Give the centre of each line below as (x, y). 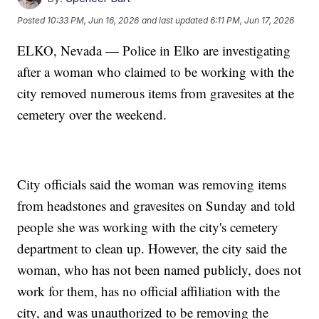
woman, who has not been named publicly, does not (159, 270)
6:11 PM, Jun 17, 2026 (252, 21)
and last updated (175, 21)
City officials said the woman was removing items (152, 184)
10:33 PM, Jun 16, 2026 (93, 21)
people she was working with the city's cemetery (148, 227)
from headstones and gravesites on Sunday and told (157, 206)
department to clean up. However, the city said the (152, 249)
